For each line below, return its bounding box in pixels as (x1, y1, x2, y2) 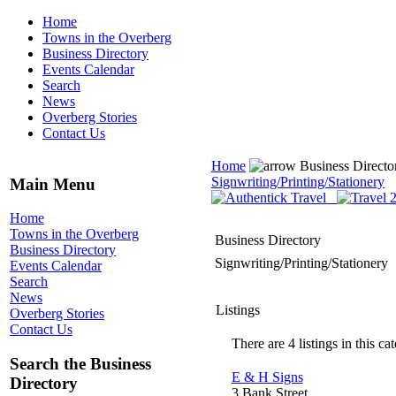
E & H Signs (231, 369, 303, 385)
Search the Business (10, 354, 151, 374)
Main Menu (10, 174, 95, 194)
